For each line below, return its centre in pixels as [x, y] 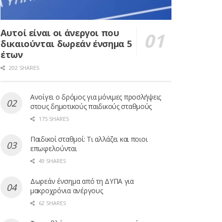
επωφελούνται [54, 149]
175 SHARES [53, 119]
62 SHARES [52, 203]
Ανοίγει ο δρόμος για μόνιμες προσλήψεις [96, 97]
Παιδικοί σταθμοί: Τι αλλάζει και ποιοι [89, 139]
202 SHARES [23, 68]
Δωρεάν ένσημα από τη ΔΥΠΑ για [82, 181]
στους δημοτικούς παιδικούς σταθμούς [91, 107]
